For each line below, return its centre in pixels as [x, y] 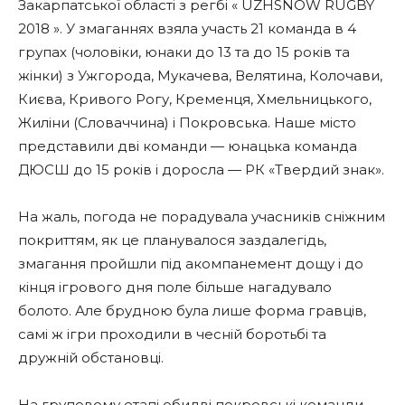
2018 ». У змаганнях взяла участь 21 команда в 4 [187, 28]
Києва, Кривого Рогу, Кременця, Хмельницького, [195, 99]
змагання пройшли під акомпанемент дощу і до [191, 264]
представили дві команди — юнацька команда [188, 146]
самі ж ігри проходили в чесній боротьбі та [172, 334]
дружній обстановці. [91, 358]
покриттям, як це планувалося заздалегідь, [172, 240]
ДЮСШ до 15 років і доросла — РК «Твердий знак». [201, 170]
